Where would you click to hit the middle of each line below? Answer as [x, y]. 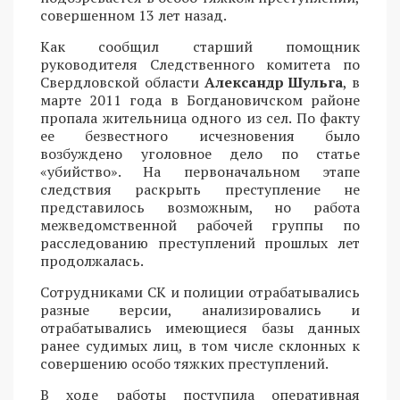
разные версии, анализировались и [200, 309]
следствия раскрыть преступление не [200, 189]
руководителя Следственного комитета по [200, 64]
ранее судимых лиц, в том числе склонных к [200, 345]
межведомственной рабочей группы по [200, 225]
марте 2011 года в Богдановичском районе [200, 100]
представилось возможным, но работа [200, 207]
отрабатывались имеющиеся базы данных [200, 327]
